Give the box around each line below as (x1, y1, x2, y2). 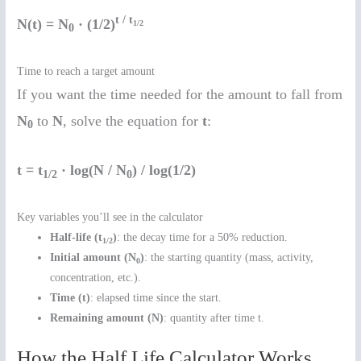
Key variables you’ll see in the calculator (17, 211, 204, 224)
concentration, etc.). (50, 272, 142, 284)
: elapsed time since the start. (90, 292, 222, 305)
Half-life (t (50, 231, 103, 244)
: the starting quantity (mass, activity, (144, 251, 314, 264)
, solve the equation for (63, 112, 203, 129)
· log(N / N (57, 162, 127, 179)
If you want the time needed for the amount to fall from (17, 85, 343, 102)
